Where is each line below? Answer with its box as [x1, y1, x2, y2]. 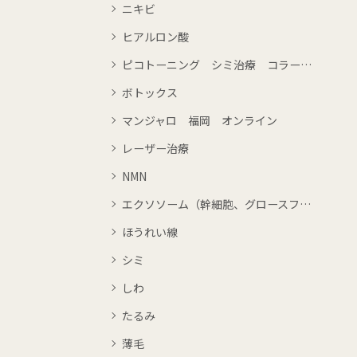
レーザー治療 [122, 140, 189, 157]
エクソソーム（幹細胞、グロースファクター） [122, 196, 300, 213]
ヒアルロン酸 [122, 29, 189, 45]
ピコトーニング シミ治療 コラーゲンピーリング [122, 57, 300, 73]
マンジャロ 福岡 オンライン [122, 112, 277, 129]
